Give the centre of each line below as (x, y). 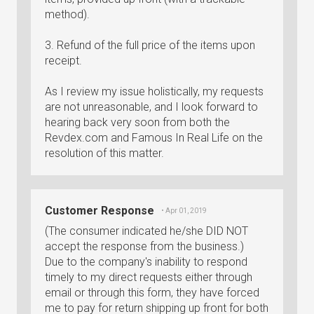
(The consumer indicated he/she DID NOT (146, 231)
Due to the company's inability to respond (146, 262)
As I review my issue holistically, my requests (154, 91)
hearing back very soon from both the (137, 122)
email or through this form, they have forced (152, 293)
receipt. (63, 61)
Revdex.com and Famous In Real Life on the (154, 138)
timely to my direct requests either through (149, 277)
